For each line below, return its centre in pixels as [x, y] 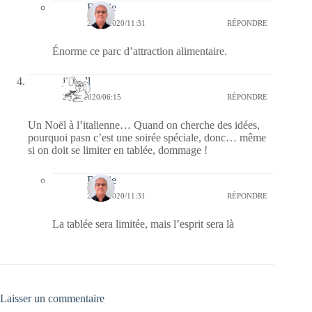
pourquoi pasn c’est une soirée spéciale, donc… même [147, 138]
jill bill [77, 81]
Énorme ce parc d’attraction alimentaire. [140, 52]
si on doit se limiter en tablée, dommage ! [118, 150]
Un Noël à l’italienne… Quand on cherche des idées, [144, 125]
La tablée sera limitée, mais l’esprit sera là [143, 224]
